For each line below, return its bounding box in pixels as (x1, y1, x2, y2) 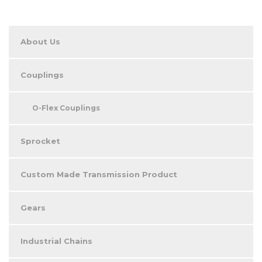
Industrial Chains (20, 236, 92, 246)
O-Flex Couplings (32, 104, 100, 113)
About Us (20, 37, 60, 47)
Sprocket (20, 136, 60, 146)
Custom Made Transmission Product (20, 170, 177, 180)
